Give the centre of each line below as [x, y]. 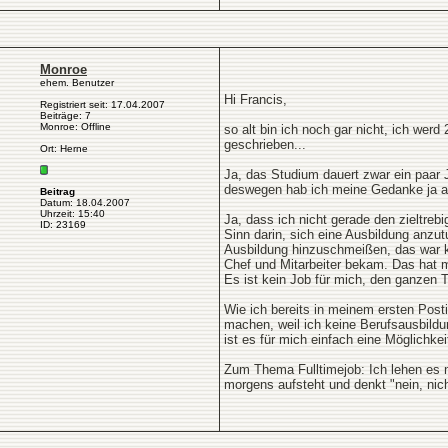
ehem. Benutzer [77, 82]
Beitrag [57, 191]
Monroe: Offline [75, 126]
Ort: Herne [64, 148]
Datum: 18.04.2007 [85, 202]
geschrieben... [265, 144]
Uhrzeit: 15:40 [72, 213]
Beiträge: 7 [65, 115]
